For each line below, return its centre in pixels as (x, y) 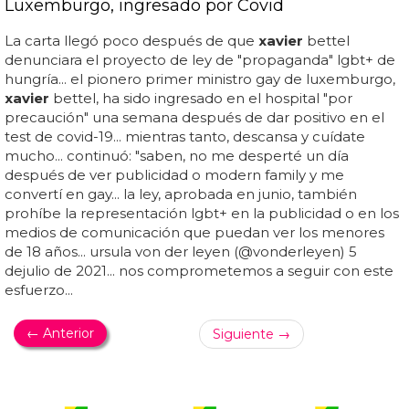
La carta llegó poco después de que (131, 40)
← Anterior (60, 333)
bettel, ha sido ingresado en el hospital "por (201, 98)
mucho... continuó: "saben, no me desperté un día (177, 155)
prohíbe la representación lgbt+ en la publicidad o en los (202, 213)
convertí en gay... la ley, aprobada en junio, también (181, 194)
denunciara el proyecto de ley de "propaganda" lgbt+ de (200, 59)
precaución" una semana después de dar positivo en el (194, 117)
